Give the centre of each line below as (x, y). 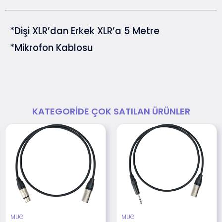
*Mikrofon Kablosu (52, 48)
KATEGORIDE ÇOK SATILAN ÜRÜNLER (111, 111)
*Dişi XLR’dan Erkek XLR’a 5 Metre (85, 31)
